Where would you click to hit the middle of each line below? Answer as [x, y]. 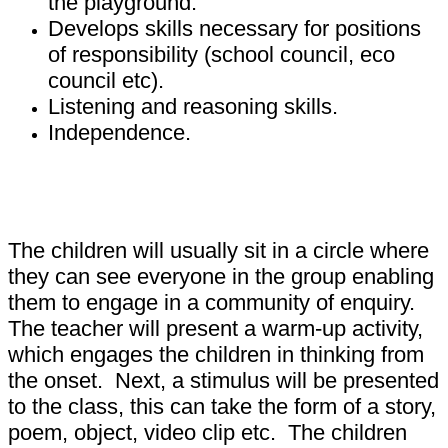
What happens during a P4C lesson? [195, 208]
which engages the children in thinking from [216, 354]
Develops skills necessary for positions [234, 28]
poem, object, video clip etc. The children [207, 432]
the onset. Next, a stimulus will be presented [223, 380]
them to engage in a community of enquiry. [214, 302]
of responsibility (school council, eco [221, 54]
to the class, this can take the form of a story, [222, 406]
